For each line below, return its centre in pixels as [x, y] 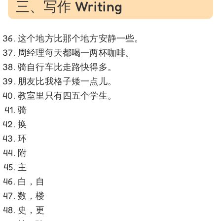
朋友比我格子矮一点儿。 [67, 81]
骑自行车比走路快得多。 [67, 66]
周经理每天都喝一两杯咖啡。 [76, 52]
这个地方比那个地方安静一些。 [81, 38]
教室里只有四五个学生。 [67, 95]
